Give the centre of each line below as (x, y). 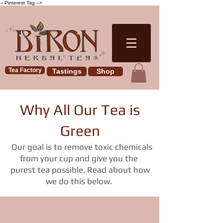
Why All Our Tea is (80, 110)
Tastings (67, 71)
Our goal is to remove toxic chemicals (80, 147)
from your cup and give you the (80, 159)
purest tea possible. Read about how (80, 170)
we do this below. (80, 181)
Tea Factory (25, 70)
